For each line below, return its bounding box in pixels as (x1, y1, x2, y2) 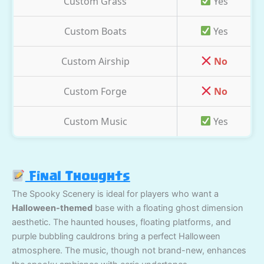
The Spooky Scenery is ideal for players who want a (12, 188, 219, 199)
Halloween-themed (12, 202, 93, 213)
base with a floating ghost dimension (93, 202, 243, 213)
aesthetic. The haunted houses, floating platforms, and (12, 216, 231, 227)
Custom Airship (61, 54, 130, 68)
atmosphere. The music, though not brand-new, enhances (12, 245, 246, 256)
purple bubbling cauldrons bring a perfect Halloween (12, 230, 220, 242)
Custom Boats (64, 24, 127, 38)
